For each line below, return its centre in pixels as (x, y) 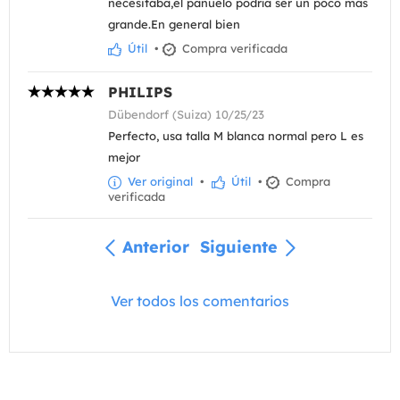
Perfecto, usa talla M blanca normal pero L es (236, 135)
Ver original (158, 181)
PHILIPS (140, 92)
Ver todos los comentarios (200, 301)
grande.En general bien (174, 24)
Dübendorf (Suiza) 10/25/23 (186, 114)
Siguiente (239, 246)
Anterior (156, 246)
